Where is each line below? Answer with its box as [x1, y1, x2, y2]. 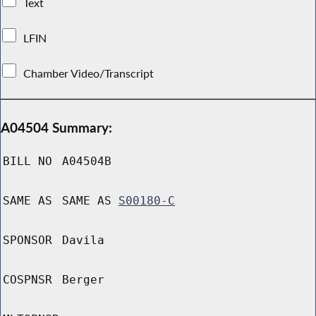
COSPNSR [3, 273, 52, 287]
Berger [62, 273, 104, 287]
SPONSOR [3, 233, 52, 248]
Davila [62, 233, 104, 248]
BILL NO [3, 154, 52, 169]
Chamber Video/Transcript [20, 66, 157, 80]
